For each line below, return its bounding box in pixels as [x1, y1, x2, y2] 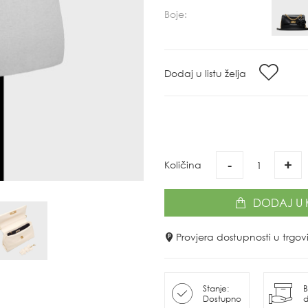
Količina [164, 159, 201, 170]
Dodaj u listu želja [164, 67, 249, 79]
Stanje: [203, 283, 230, 294]
